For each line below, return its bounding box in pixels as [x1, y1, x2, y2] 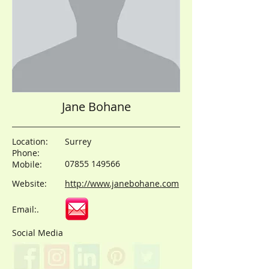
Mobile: [12, 159, 42, 170]
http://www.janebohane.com [65, 178, 179, 189]
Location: [12, 136, 50, 147]
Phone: [12, 147, 40, 159]
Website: [12, 178, 47, 189]
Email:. [12, 204, 39, 215]
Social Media [12, 227, 63, 238]
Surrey [65, 136, 91, 147]
